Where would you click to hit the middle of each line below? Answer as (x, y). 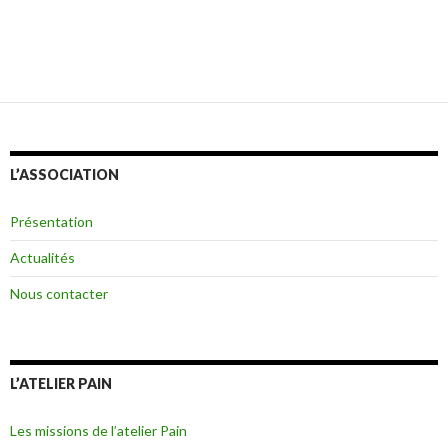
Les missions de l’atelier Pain (98, 430)
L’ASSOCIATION (64, 174)
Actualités (42, 257)
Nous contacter (59, 293)
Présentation (51, 221)
